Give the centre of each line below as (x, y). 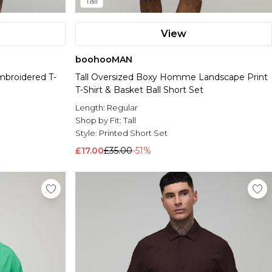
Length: (91, 108)
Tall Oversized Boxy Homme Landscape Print (172, 77)
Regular (122, 108)
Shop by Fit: (99, 121)
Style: (87, 133)
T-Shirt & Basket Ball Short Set (139, 90)
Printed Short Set (133, 133)
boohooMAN (104, 60)
